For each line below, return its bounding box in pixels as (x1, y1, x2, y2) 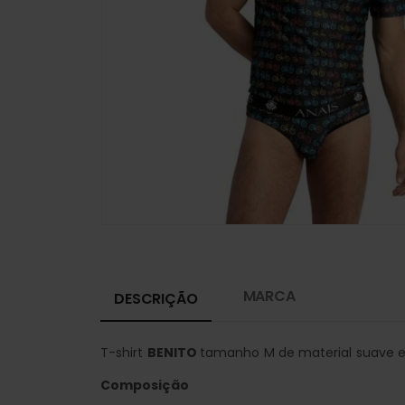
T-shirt (100, 343, 147, 362)
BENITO (146, 343, 201, 362)
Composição (100, 375, 189, 394)
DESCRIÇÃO (114, 287, 198, 309)
